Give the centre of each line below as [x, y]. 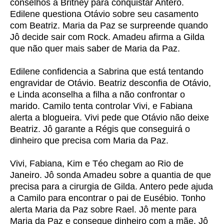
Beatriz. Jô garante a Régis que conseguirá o [100, 129]
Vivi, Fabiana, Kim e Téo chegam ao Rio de [97, 163]
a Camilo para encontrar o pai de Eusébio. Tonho [108, 198]
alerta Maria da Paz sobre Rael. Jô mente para [103, 209]
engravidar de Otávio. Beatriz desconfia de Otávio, [110, 83]
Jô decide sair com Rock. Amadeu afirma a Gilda [107, 37]
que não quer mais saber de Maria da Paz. [95, 48]
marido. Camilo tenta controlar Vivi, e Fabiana [101, 106]
